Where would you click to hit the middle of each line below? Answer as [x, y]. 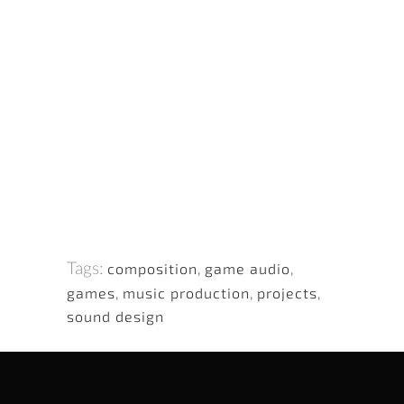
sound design [115, 316]
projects [287, 293]
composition [152, 268]
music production [186, 293]
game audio [248, 268]
